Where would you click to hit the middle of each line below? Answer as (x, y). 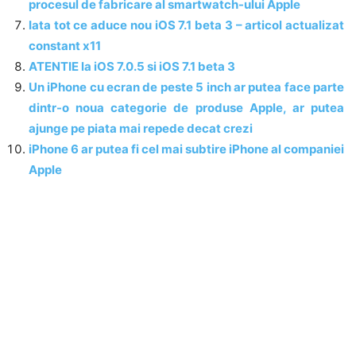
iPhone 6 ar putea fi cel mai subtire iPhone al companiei (186, 149)
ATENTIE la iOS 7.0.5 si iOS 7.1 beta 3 (132, 66)
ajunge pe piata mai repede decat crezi (141, 128)
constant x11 (65, 45)
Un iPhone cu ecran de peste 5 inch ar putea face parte (186, 87)
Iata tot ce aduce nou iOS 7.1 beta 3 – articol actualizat (186, 25)
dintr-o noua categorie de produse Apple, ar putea (186, 107)
